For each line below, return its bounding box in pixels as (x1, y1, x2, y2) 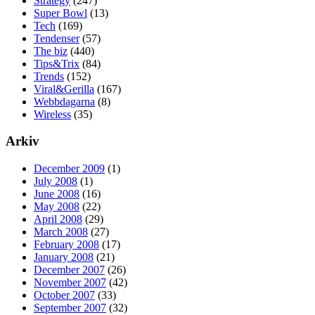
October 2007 (34, 289, 95, 302)
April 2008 (34, 213, 82, 226)
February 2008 (34, 238, 99, 251)
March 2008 (34, 226, 88, 238)
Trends (34, 70, 64, 82)
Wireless (34, 108, 71, 120)
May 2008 (34, 200, 79, 213)
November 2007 (34, 276, 106, 289)
